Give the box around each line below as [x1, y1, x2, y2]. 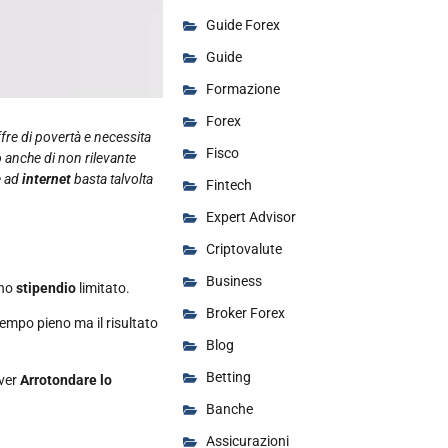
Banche [205, 401, 253, 418]
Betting [205, 369, 251, 386]
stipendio [16, 279, 79, 296]
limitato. [79, 279, 130, 296]
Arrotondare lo [20, 371, 112, 388]
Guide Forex [205, 17, 280, 34]
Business [205, 273, 262, 290]
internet [22, 171, 74, 188]
